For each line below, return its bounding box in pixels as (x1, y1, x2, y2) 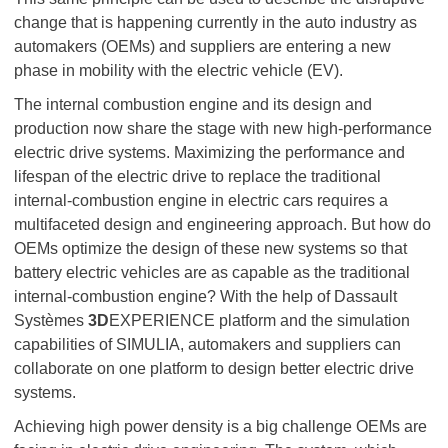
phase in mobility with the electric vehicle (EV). (14, 62, 343, 79)
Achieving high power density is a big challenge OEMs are (14, 418, 427, 435)
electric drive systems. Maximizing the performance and (14, 144, 405, 161)
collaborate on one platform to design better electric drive (14, 360, 414, 377)
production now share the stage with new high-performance (14, 120, 432, 137)
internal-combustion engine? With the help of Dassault (14, 288, 397, 305)
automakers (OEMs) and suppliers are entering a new (14, 38, 391, 55)
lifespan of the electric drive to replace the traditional (14, 168, 381, 185)
